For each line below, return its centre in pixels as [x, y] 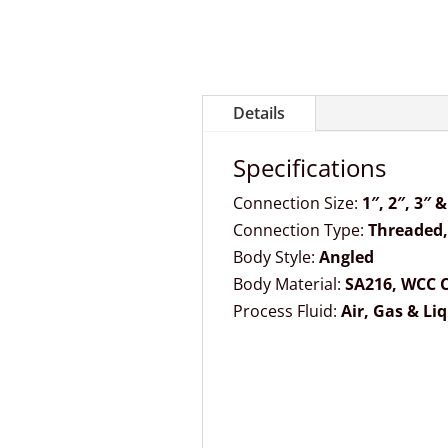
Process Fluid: [286, 311]
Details [258, 113]
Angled [346, 257]
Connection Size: [297, 203]
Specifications [309, 168]
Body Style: [275, 257]
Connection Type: [300, 230]
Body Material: [288, 284]
